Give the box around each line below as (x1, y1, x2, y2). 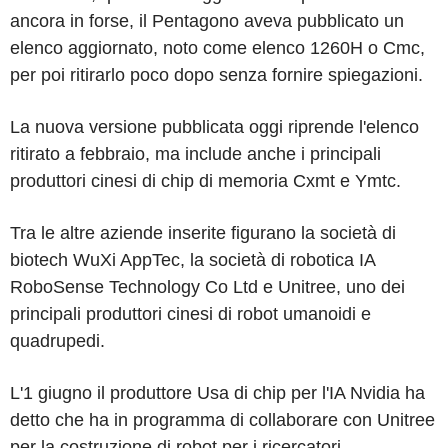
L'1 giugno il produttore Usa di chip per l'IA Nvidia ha (10, 382, 425, 403)
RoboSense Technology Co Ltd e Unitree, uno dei (10, 276, 405, 297)
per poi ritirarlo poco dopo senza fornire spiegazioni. (10, 64, 423, 85)
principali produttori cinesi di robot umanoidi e (10, 303, 371, 324)
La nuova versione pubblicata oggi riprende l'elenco (10, 116, 419, 137)
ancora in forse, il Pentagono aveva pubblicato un (10, 10, 404, 31)
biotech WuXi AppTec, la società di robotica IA (10, 249, 375, 270)
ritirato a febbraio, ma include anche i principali (10, 143, 381, 164)
